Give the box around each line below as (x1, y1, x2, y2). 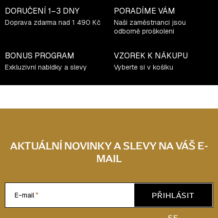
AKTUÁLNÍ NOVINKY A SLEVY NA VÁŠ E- (10, 137, 208, 154)
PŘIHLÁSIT (152, 189, 195, 201)
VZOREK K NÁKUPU (114, 50, 188, 61)
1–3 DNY (48, 5, 79, 16)
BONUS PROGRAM (5, 50, 74, 61)
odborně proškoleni (114, 26, 174, 36)
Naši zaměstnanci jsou (114, 18, 186, 27)
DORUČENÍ (5, 5, 48, 16)
